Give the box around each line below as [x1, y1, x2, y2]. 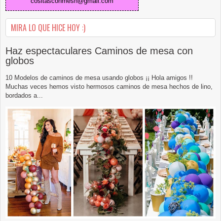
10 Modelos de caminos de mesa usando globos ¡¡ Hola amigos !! [5, 74, 193, 81]
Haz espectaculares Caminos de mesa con [5, 45, 193, 56]
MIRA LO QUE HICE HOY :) [11, 21, 85, 34]
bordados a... [5, 91, 43, 99]
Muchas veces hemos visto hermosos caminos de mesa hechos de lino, [5, 82, 213, 90]
